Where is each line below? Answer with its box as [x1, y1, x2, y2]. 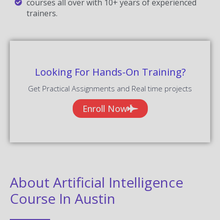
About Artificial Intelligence [10, 172, 183, 192]
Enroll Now [82, 102, 127, 114]
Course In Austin [10, 189, 115, 208]
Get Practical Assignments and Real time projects [28, 83, 192, 93]
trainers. [26, 7, 57, 19]
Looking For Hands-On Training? [34, 65, 186, 79]
